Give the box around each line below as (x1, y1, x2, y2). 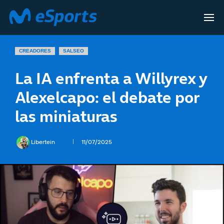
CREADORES (19, 48, 51, 53)
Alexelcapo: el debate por (15, 86, 199, 108)
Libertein (31, 138, 56, 146)
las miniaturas (15, 105, 117, 127)
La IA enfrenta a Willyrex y (15, 67, 207, 89)
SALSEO (63, 48, 84, 53)
